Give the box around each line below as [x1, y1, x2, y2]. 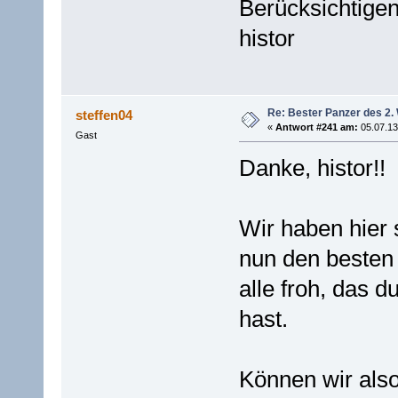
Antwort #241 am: [275, 122, 358, 133]
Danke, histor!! [238, 155, 386, 182]
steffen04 [76, 107, 133, 123]
